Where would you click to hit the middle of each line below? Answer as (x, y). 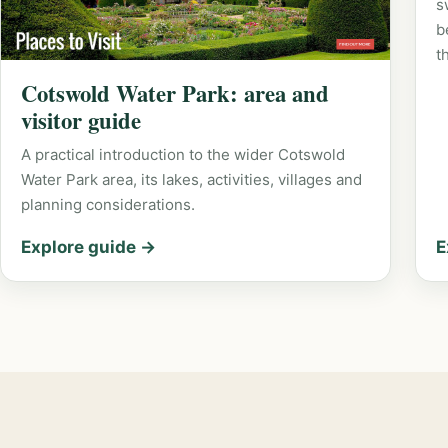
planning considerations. (108, 204)
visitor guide (81, 120)
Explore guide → (88, 246)
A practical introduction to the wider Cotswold (183, 154)
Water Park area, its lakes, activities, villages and (191, 179)
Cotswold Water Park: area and (175, 93)
